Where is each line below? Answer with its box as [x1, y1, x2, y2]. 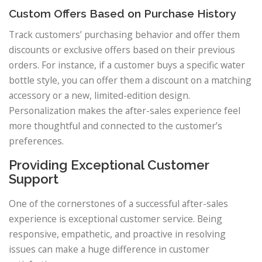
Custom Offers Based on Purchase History [9, 6, 236, 20]
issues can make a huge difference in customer [9, 243, 209, 256]
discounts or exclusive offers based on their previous [9, 43, 235, 56]
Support [9, 171, 58, 187]
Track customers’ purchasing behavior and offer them [9, 27, 240, 41]
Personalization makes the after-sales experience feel [9, 104, 240, 117]
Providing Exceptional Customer [9, 157, 209, 173]
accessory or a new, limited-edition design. [9, 88, 190, 102]
